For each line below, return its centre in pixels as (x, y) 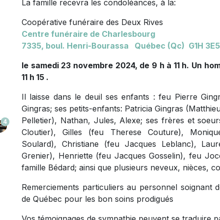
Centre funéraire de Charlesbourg (88, 34)
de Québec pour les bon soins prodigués (97, 199)
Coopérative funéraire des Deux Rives (92, 22)
